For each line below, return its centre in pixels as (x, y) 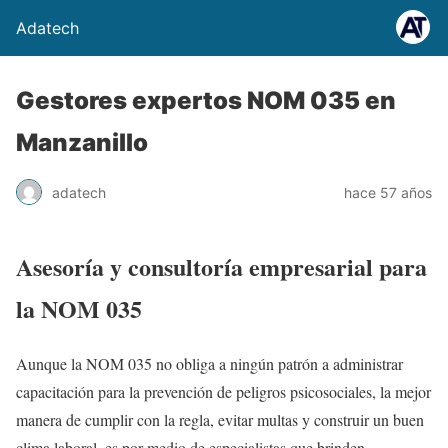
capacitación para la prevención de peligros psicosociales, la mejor (223, 391)
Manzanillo (82, 142)
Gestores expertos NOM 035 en (206, 100)
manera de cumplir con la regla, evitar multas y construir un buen (220, 419)
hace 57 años (388, 192)
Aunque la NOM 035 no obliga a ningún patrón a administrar (209, 363)
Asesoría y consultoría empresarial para (221, 266)
